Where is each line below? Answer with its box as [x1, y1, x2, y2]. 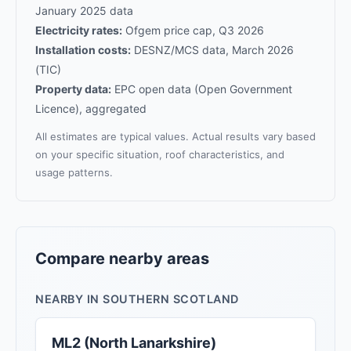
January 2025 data [35, 4, 133, 18]
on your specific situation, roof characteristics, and [35, 148, 284, 161]
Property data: [35, 82, 111, 96]
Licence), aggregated [35, 102, 147, 116]
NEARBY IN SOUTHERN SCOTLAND [35, 292, 239, 306]
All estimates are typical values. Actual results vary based [35, 130, 316, 143]
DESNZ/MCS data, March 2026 [131, 43, 294, 57]
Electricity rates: [35, 24, 122, 38]
